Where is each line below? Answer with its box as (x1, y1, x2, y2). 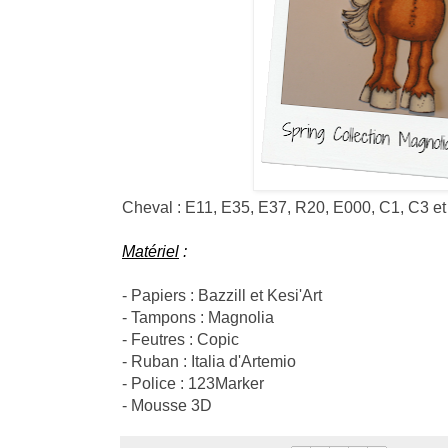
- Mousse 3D (122, 395, 212, 414)
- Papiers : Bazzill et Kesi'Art (122, 285, 322, 304)
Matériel (122, 241, 179, 260)
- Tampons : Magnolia (122, 307, 274, 326)
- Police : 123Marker (122, 373, 264, 392)
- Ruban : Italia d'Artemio (122, 351, 296, 370)
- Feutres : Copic (122, 329, 239, 348)
